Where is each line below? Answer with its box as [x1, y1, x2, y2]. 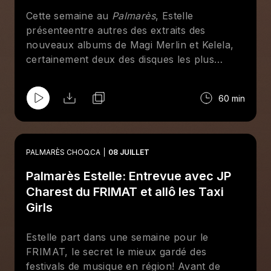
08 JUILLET [108, 148, 149, 157]
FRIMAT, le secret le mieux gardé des [26, 246, 207, 258]
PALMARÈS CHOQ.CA [26, 148, 100, 157]
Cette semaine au [26, 10, 112, 22]
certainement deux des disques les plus [26, 53, 215, 65]
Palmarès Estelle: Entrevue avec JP [26, 169, 231, 183]
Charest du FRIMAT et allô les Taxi [26, 184, 224, 199]
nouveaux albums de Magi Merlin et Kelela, [26, 39, 234, 51]
